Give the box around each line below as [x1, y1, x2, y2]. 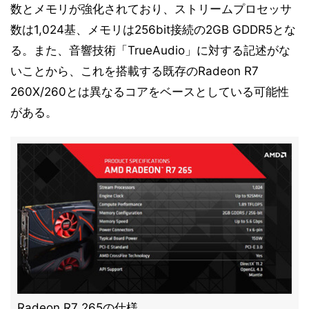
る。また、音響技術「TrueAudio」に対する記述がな [10, 43, 290, 57]
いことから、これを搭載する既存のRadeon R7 [10, 64, 259, 78]
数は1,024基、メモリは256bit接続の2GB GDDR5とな [10, 23, 296, 37]
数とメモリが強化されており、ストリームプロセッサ [10, 2, 292, 16]
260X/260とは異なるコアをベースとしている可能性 [10, 85, 289, 99]
